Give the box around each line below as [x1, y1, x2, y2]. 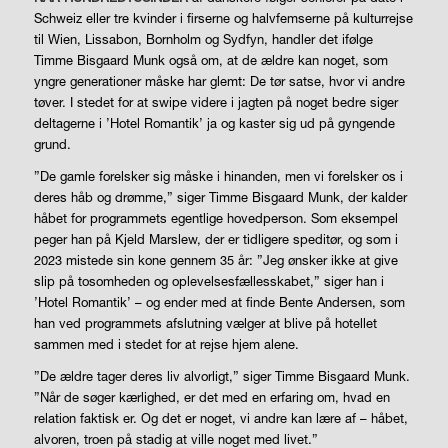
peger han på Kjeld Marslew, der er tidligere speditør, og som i [33, 231, 398, 248]
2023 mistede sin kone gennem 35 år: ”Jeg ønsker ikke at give [33, 252, 398, 269]
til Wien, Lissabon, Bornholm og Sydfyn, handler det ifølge [33, 31, 373, 48]
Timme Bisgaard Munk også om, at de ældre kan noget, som [33, 52, 388, 69]
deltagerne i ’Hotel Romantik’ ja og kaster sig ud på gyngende [33, 115, 395, 132]
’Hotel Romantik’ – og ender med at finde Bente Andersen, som [33, 294, 405, 311]
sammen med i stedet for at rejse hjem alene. [33, 336, 299, 353]
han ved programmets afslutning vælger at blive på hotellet [33, 315, 377, 332]
